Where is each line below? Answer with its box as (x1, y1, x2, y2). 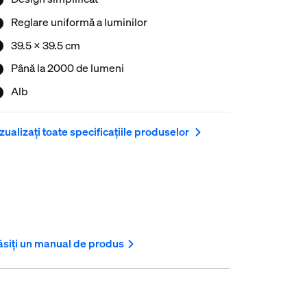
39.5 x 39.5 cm (10, 37, 80, 53)
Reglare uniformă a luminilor (10, 14, 147, 29)
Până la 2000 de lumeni (10, 60, 124, 76)
